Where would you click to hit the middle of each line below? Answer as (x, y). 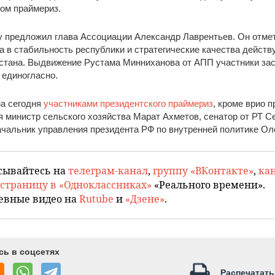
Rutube (96, 199)
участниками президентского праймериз (128, 103)
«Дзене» (145, 199)
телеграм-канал (108, 171)
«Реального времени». (208, 185)
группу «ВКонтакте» (203, 171)
